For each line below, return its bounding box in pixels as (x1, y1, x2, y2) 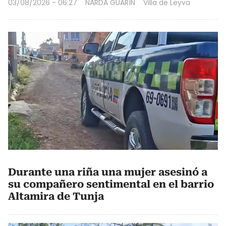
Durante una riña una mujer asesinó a (8, 165, 207, 178)
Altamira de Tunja (8, 190, 104, 202)
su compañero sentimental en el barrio (8, 178, 214, 190)
